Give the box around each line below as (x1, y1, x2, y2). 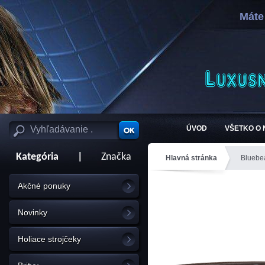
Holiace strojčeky (18, 234, 81, 244)
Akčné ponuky (18, 181, 70, 190)
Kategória (9, 151, 59, 163)
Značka (101, 151, 131, 163)
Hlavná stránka (166, 154, 217, 162)
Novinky (18, 208, 47, 217)
